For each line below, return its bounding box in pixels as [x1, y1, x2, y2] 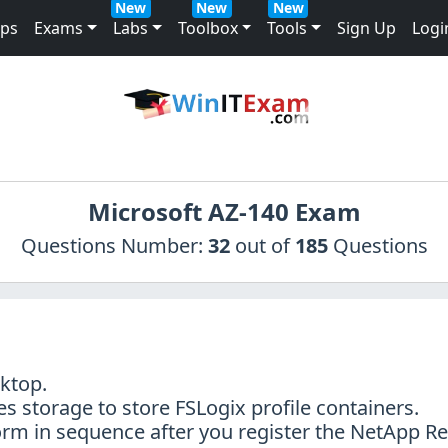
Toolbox [177, 17, 238, 39]
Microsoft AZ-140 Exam [87, 195, 361, 229]
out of [234, 232, 295, 260]
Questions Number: [20, 232, 208, 260]
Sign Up [336, 17, 396, 39]
